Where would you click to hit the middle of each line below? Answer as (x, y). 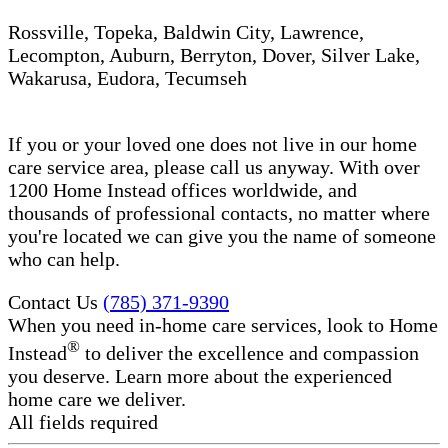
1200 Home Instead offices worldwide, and (182, 189)
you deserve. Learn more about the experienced (200, 375)
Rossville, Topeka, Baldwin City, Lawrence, (186, 31)
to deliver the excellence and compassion (249, 352)
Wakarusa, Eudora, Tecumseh (127, 77)
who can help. (64, 258)
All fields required (83, 421)
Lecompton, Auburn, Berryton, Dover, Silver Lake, (214, 54)
